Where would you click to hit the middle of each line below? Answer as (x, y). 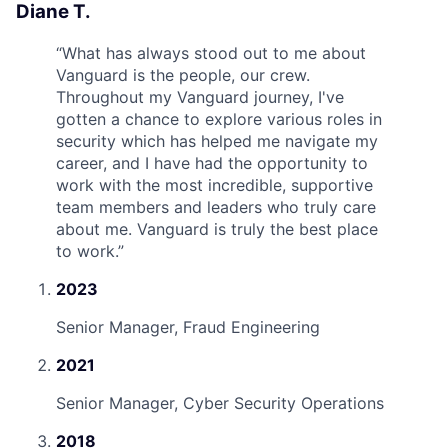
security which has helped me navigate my (217, 141)
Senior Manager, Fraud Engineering (188, 327)
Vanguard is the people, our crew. (183, 75)
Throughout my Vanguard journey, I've (200, 97)
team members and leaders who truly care (216, 207)
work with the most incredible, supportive (214, 185)
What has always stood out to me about (214, 53)
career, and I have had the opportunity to (212, 163)
